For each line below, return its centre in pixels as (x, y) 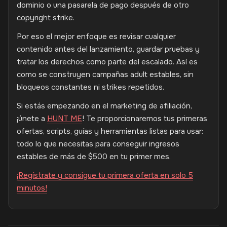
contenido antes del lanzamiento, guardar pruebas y (108, 49)
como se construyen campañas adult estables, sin (105, 74)
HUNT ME (65, 119)
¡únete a (32, 119)
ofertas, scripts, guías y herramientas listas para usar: (110, 131)
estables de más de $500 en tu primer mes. (94, 157)
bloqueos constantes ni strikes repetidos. (90, 87)
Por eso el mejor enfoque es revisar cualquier (96, 36)
